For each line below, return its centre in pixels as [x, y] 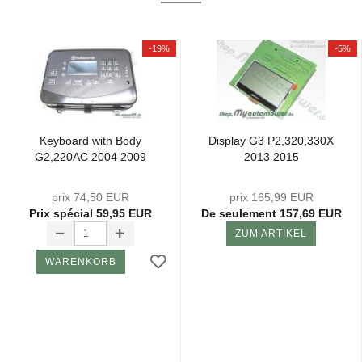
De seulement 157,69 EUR [271, 213]
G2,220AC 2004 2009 [90, 157]
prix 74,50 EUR [90, 197]
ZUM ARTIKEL [271, 234]
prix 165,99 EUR [271, 197]
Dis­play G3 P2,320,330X [271, 141]
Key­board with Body [90, 141]
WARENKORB [80, 262]
